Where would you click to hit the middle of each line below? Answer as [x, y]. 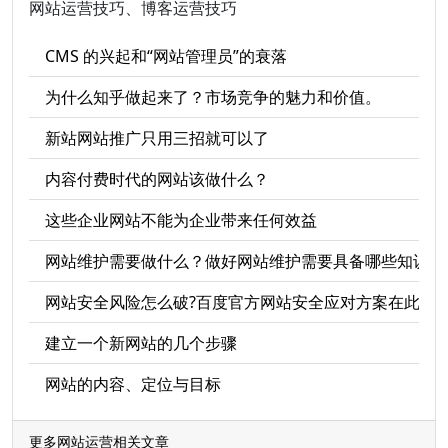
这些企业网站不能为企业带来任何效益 [181, 220]
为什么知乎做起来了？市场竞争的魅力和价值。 [213, 97]
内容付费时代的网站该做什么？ [157, 179]
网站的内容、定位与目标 [133, 384]
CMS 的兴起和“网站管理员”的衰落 [166, 56]
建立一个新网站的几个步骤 [141, 343]
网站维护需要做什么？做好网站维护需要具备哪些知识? [240, 261]
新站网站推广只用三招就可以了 [157, 138]
